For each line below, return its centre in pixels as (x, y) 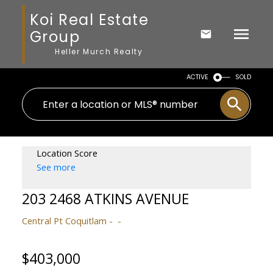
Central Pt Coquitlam (64, 220)
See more (56, 167)
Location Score (67, 153)
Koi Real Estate (89, 19)
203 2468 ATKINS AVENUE (105, 198)
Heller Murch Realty (99, 51)
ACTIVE (198, 77)
